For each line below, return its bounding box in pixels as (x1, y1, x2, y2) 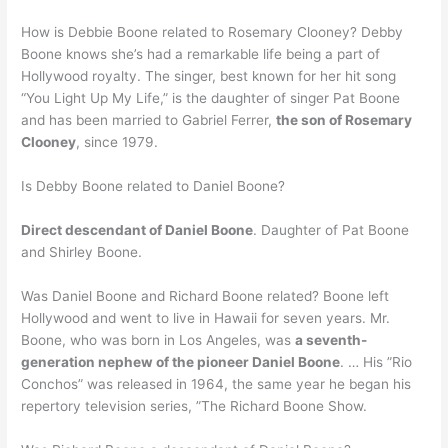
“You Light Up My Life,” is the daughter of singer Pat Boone (21, 90, 401, 107)
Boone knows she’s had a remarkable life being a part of (21, 46, 381, 63)
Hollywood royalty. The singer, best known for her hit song (21, 68, 397, 85)
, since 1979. (76, 134, 159, 151)
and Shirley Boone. (21, 243, 143, 260)
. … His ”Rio (340, 353, 413, 370)
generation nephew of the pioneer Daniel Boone (21, 353, 341, 370)
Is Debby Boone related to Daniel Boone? (21, 178, 286, 194)
